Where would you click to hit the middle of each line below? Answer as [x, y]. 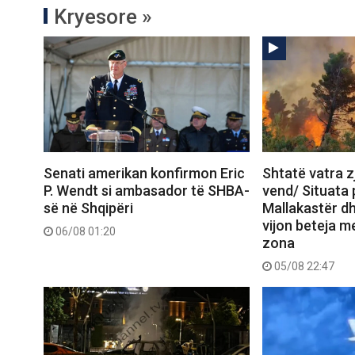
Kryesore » [103, 16]
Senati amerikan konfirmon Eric [144, 174]
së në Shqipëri [88, 208]
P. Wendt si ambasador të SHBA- [147, 191]
